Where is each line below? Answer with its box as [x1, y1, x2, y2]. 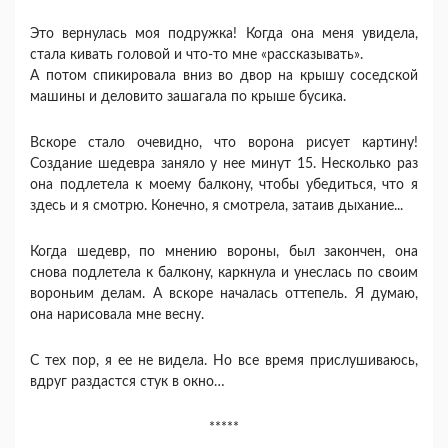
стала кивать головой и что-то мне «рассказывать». [30, 48, 363, 62]
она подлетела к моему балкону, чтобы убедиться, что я [30, 178, 418, 192]
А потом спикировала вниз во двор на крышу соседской [30, 69, 418, 83]
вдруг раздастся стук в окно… [30, 375, 225, 389]
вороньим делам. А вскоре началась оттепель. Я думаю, [30, 287, 418, 301]
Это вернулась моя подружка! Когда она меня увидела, [30, 27, 418, 41]
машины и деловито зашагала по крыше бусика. [30, 90, 346, 104]
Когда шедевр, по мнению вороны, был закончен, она [30, 245, 418, 259]
